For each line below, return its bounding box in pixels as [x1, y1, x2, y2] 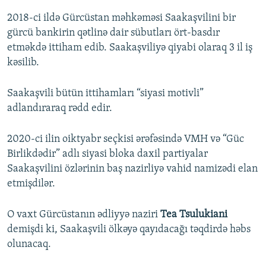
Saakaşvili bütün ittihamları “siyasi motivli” [7, 88, 204, 99]
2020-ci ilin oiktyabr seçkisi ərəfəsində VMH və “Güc [7, 134, 244, 145]
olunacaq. [7, 239, 51, 250]
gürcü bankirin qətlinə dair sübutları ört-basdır [7, 27, 220, 39]
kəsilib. [7, 57, 39, 68]
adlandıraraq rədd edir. [7, 103, 112, 114]
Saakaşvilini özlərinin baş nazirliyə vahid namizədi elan [7, 163, 258, 175]
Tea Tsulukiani [160, 209, 227, 220]
